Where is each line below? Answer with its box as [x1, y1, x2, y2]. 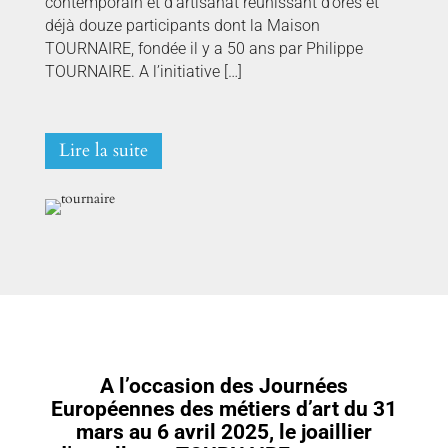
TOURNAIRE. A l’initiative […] [44, 62, 242, 81]
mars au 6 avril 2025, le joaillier [75, 420, 372, 444]
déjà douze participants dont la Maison [44, 16, 320, 35]
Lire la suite [58, 138, 148, 163]
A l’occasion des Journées [99, 374, 348, 398]
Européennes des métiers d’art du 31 [50, 397, 397, 421]
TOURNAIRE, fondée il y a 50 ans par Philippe [44, 39, 363, 58]
